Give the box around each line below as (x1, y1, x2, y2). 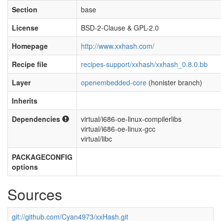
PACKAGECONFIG (12, 152, 73, 162)
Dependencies (12, 114, 62, 124)
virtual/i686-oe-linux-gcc (81, 124, 155, 134)
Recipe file (12, 59, 47, 69)
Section (12, 4, 37, 14)
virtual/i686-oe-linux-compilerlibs (81, 114, 182, 124)
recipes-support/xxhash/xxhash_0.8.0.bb (81, 59, 208, 69)
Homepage (12, 41, 48, 51)
